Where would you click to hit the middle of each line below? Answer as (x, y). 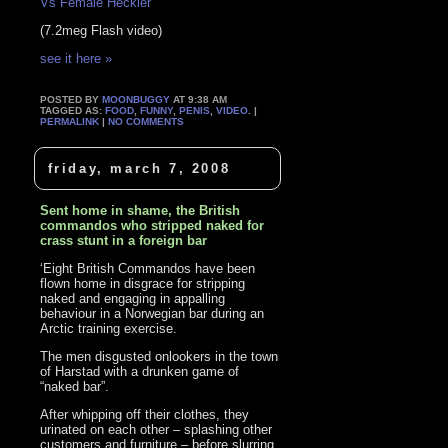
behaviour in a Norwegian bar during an (152, 313)
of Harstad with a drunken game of (140, 371)
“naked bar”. (75, 386)
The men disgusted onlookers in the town (159, 356)
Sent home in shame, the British (140, 210)
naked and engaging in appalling (133, 298)
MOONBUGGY (136, 100)
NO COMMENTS (146, 122)
